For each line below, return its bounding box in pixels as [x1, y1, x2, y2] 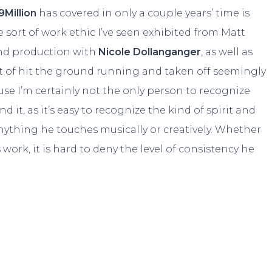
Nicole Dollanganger [98, 46, 202, 58]
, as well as [201, 46, 253, 58]
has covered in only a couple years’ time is [36, 7, 250, 19]
